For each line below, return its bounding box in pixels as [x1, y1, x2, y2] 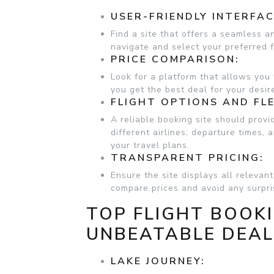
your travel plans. [111, 139, 190, 152]
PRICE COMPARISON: [111, 53, 240, 67]
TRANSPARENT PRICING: [111, 151, 264, 165]
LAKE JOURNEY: [111, 254, 206, 268]
